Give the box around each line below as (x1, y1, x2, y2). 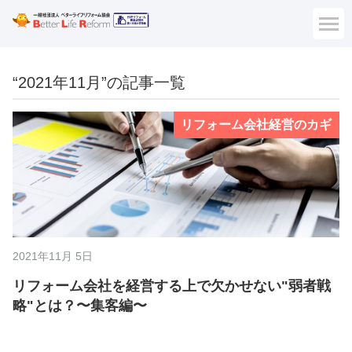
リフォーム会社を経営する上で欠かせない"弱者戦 (13, 278, 331, 294)
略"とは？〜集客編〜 (13, 298, 147, 313)
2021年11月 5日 (13, 251, 93, 262)
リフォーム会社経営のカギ (181, 117, 332, 131)
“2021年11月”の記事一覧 (13, 74, 185, 91)
